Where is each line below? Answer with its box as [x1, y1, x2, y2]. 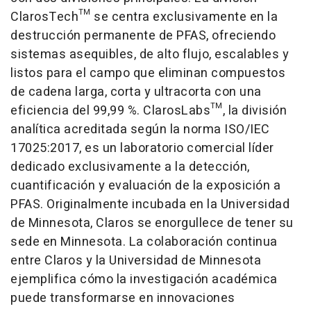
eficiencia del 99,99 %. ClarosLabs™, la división [10, 101, 287, 120]
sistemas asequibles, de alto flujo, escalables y [10, 44, 289, 64]
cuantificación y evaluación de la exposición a [10, 176, 280, 195]
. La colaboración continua [122, 232, 278, 251]
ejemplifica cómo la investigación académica [10, 269, 278, 289]
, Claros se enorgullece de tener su [90, 213, 294, 233]
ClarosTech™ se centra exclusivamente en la [10, 7, 278, 26]
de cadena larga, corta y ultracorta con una [10, 82, 262, 101]
